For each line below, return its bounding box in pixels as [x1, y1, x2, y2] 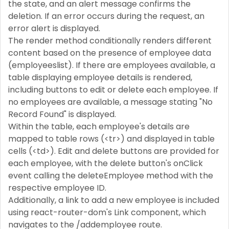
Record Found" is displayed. [8, 108, 116, 120]
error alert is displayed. [8, 22, 100, 34]
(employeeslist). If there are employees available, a [8, 59, 215, 71]
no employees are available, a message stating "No [8, 96, 213, 108]
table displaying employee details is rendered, [8, 71, 192, 83]
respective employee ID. [8, 181, 106, 194]
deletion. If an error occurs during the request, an [8, 10, 204, 22]
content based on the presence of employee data [8, 47, 211, 59]
